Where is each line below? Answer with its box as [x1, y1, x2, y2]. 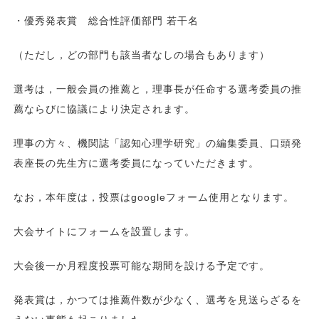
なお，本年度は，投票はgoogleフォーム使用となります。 [14, 191, 295, 203]
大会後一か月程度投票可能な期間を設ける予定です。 [14, 259, 281, 271]
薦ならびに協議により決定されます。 [14, 103, 196, 115]
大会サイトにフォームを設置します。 [14, 225, 196, 237]
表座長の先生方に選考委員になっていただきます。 [14, 157, 260, 169]
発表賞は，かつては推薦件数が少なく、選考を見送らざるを [14, 293, 303, 305]
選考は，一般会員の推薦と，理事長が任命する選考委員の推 [14, 83, 303, 95]
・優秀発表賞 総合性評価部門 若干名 [14, 14, 199, 26]
